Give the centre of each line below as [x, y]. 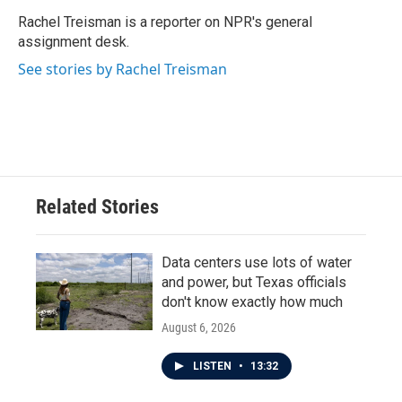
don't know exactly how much [252, 302]
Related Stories [97, 207]
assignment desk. [74, 42]
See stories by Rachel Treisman [122, 70]
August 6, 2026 [199, 328]
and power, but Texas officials [254, 283]
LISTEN [214, 367]
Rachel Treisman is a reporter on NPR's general [165, 22]
